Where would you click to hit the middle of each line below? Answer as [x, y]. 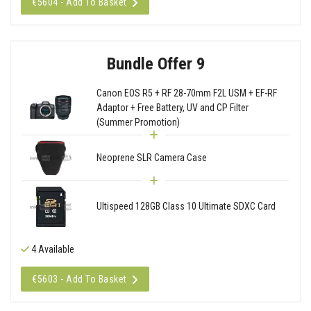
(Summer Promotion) [138, 122]
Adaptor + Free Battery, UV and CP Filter [172, 107]
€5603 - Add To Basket [79, 279]
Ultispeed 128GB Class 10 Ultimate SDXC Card [186, 207]
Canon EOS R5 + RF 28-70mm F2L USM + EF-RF [186, 93]
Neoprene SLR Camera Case [151, 157]
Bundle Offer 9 [155, 63]
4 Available [52, 249]
